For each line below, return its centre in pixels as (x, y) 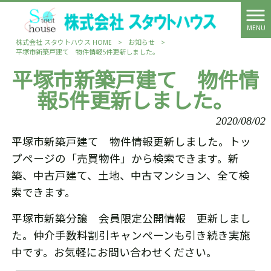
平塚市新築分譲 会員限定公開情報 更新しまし (131, 219)
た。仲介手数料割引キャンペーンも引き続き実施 (131, 236)
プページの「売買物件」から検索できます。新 (125, 159)
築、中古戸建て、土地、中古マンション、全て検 (130, 176)
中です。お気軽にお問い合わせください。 (114, 253)
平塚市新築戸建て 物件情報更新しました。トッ (131, 142)
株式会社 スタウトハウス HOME (64, 43)
